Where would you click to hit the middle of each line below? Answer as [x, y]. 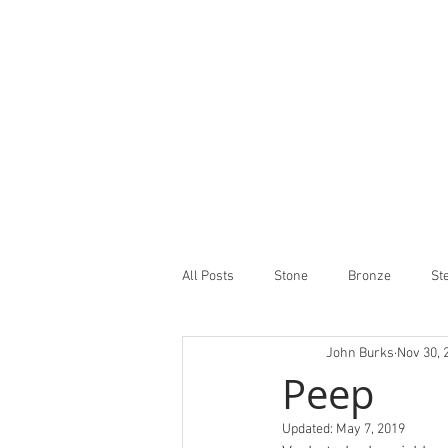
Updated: [309, 429]
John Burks [360, 353]
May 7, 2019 [370, 429]
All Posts [208, 276]
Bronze [369, 276]
